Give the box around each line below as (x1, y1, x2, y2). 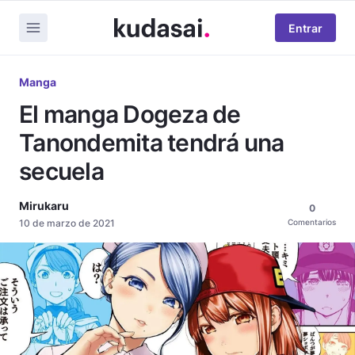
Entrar (288, 21, 323, 35)
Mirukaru (19, 199, 69, 212)
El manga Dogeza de (19, 100, 241, 128)
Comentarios (288, 217, 336, 227)
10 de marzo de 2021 (19, 217, 115, 229)
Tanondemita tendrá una (19, 128, 284, 157)
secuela (19, 157, 104, 185)
